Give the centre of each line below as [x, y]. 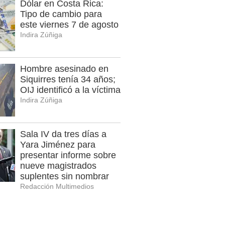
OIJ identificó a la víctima [70, 90]
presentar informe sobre [68, 155]
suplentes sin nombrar [65, 177]
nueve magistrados [58, 166]
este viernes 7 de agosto [69, 25]
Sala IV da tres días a [63, 134]
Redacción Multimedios [57, 187]
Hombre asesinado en [64, 69]
